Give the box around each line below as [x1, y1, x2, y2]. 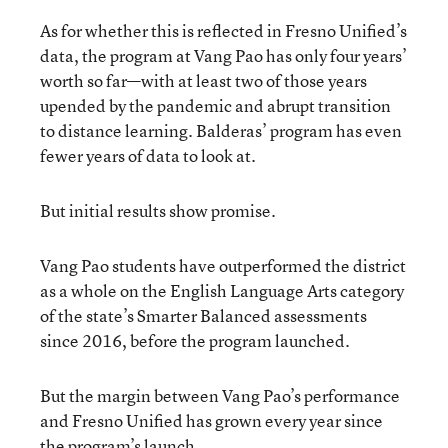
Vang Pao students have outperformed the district [40, 253, 406, 277]
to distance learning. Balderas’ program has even [40, 118, 402, 142]
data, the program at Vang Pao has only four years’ [40, 43, 407, 67]
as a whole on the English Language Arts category [40, 278, 404, 302]
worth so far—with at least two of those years [40, 68, 367, 92]
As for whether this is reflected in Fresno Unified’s [40, 18, 407, 42]
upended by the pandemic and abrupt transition [40, 93, 391, 117]
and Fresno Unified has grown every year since [40, 408, 383, 432]
